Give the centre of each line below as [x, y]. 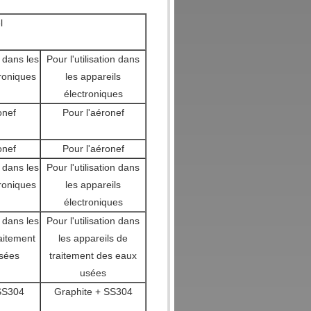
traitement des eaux [93, 255]
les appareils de [93, 238]
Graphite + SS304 [93, 292]
